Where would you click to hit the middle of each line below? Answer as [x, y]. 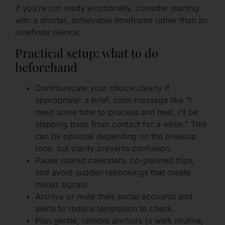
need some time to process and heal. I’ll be [117, 112]
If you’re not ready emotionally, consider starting [107, 8]
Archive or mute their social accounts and [114, 196]
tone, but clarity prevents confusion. [103, 148]
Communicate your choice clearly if [102, 88]
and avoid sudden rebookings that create [113, 172]
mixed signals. [62, 184]
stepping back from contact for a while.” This [121, 124]
